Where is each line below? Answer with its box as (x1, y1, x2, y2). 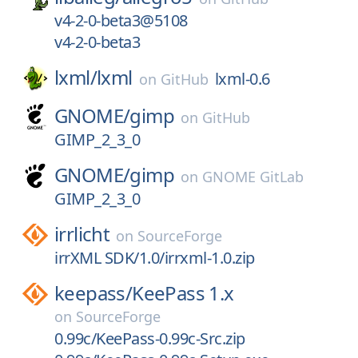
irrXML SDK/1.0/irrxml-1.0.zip (54, 247, 255, 268)
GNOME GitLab (202, 167, 304, 186)
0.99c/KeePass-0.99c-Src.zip (54, 328, 245, 349)
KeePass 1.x (132, 280, 234, 306)
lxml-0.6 (214, 68, 270, 89)
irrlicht (54, 221, 110, 247)
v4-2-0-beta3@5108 (54, 10, 188, 31)
